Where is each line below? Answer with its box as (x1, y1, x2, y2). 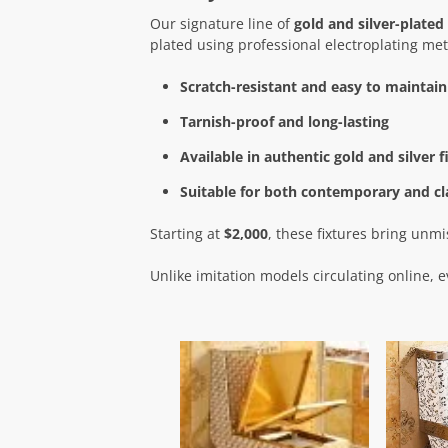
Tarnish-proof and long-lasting (179, 111, 389, 131)
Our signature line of (149, 13, 294, 33)
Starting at (149, 223, 224, 243)
